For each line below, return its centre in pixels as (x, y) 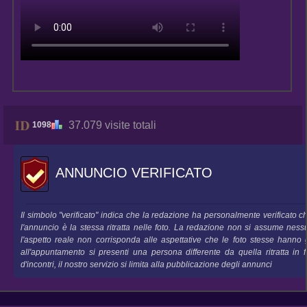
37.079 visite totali (112, 125)
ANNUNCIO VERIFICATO (132, 173)
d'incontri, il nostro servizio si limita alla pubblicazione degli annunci (146, 265)
